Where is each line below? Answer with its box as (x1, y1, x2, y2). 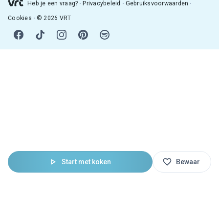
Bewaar (175, 157, 200, 166)
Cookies (8, 14, 32, 22)
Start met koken (61, 157, 111, 166)
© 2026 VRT (36, 14, 71, 22)
